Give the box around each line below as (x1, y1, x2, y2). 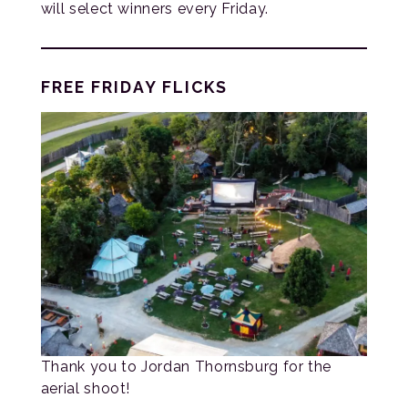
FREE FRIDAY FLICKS (40, 76, 228, 97)
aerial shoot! (40, 380, 131, 398)
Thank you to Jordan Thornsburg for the (40, 358, 332, 376)
